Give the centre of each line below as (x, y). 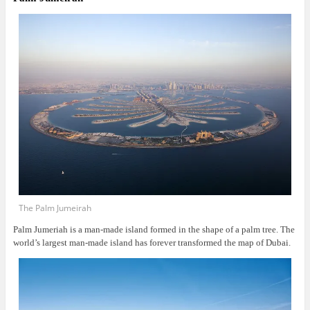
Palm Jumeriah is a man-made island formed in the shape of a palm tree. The (154, 229)
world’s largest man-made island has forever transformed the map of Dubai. (152, 242)
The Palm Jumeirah (55, 208)
